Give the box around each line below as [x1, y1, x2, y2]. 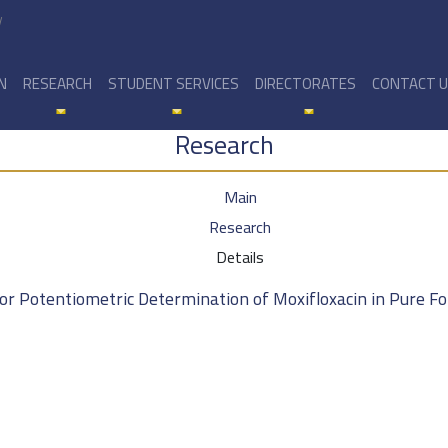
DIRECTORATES [254, 69, 356, 98]
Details [216, 242, 264, 272]
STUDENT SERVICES [107, 69, 239, 98]
